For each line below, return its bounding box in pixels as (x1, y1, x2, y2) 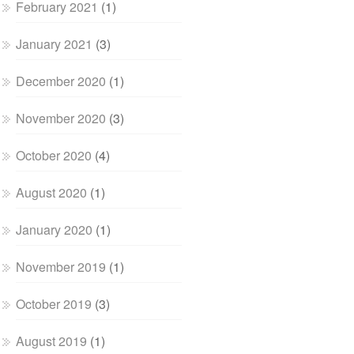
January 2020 (16, 220, 93, 239)
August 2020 (16, 183, 88, 201)
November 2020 (16, 109, 107, 127)
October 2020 (16, 146, 92, 164)
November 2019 (16, 258, 107, 276)
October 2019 (16, 295, 92, 313)
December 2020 (16, 72, 107, 90)
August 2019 (16, 332, 88, 350)
